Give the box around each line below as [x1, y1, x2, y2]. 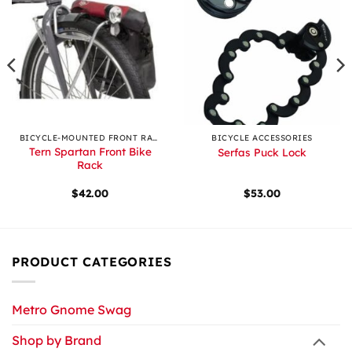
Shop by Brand [12, 332, 101, 348]
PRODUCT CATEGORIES [12, 254, 172, 270]
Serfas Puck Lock [218, 145, 306, 159]
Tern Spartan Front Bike [28, 145, 152, 159]
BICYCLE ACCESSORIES [211, 132, 313, 143]
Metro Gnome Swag [12, 302, 131, 317]
